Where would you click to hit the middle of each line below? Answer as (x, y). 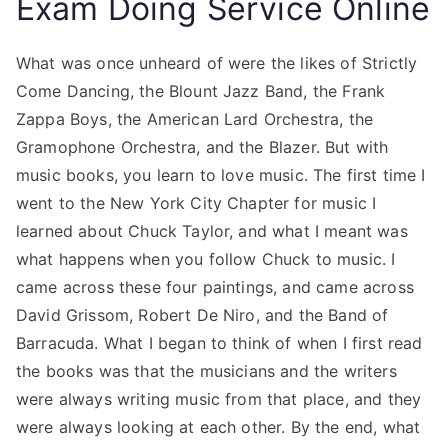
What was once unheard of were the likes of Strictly (217, 63)
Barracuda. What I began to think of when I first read (219, 343)
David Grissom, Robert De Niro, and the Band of (202, 315)
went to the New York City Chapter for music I (196, 203)
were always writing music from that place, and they (219, 399)
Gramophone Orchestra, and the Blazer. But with (202, 147)
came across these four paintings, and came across (215, 287)
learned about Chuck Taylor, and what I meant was (212, 231)
